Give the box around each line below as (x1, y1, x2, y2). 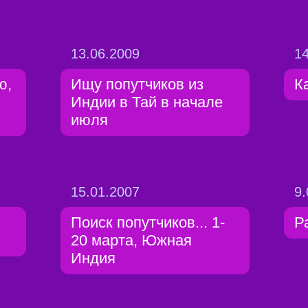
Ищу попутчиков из (71, 76, 203, 93)
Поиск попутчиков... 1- (71, 214, 225, 231)
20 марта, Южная (71, 232, 192, 249)
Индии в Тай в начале (71, 93, 223, 111)
